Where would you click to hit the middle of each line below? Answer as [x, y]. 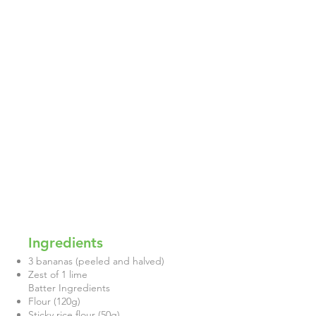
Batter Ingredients [71, 288]
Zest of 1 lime [59, 274]
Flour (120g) [56, 301]
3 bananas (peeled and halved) [98, 261]
